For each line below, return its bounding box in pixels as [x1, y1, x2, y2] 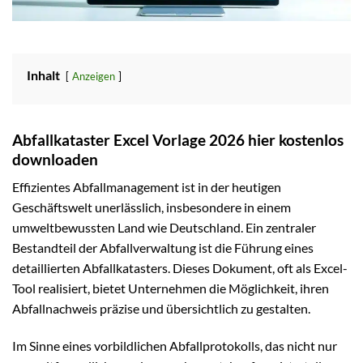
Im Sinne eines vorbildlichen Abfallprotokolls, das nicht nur [12, 337, 337, 353]
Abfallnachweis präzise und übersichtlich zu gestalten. [12, 301, 310, 317]
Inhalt [27, 66, 60, 83]
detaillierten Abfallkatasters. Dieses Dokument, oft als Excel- [12, 260, 348, 276]
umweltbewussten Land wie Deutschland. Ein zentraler [12, 220, 316, 236]
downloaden [12, 149, 98, 169]
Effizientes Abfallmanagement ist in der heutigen [12, 179, 281, 195]
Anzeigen [72, 69, 115, 83]
